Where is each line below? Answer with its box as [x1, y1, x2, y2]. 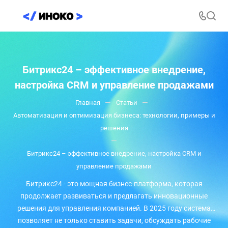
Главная [75, 98, 100, 106]
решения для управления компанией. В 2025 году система [17, 204, 211, 212]
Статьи [116, 98, 137, 106]
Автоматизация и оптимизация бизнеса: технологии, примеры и [13, 111, 215, 119]
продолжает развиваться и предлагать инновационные [20, 191, 208, 200]
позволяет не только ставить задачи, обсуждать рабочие [17, 216, 211, 224]
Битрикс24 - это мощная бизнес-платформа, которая [25, 179, 203, 188]
